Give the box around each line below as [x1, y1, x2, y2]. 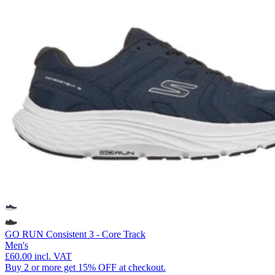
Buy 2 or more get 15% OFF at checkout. [5, 261, 166, 273]
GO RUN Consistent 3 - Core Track [5, 228, 145, 239]
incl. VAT [34, 250, 72, 261]
